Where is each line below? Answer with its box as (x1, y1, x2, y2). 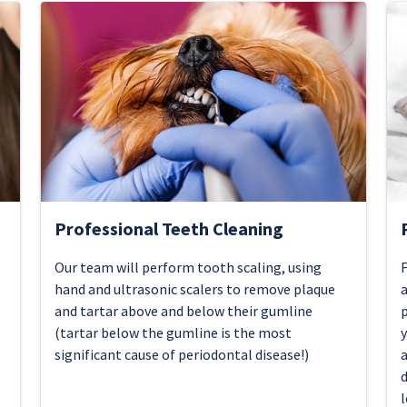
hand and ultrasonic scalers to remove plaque (54, 280, 335, 298)
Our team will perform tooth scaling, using (54, 258, 322, 276)
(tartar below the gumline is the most (54, 323, 292, 342)
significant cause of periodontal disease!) (54, 345, 309, 363)
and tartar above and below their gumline (54, 302, 313, 320)
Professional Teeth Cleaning (54, 217, 283, 240)
